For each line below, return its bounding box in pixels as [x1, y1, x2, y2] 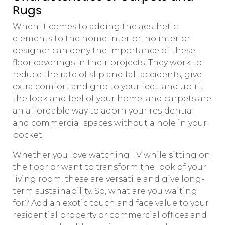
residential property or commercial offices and [13, 210, 207, 220]
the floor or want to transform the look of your [13, 162, 206, 172]
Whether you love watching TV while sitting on [13, 150, 210, 160]
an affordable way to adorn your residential [13, 105, 194, 116]
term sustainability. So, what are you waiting [13, 186, 197, 196]
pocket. [13, 130, 44, 140]
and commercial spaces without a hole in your [13, 118, 207, 128]
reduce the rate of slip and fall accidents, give [13, 69, 202, 79]
